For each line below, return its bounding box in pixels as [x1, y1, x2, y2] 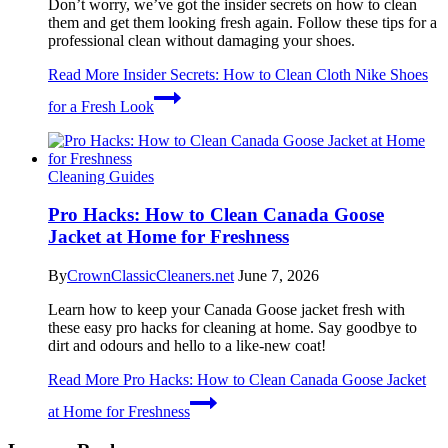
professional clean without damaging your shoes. [48, 31, 355, 49]
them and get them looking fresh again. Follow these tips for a [48, 13, 437, 31]
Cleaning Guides [48, 167, 154, 185]
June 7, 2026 [238, 267, 319, 285]
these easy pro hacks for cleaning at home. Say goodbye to [48, 319, 417, 337]
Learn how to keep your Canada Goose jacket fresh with [48, 301, 405, 319]
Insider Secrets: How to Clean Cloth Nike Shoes [119, 65, 428, 83]
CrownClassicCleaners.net [67, 267, 234, 285]
